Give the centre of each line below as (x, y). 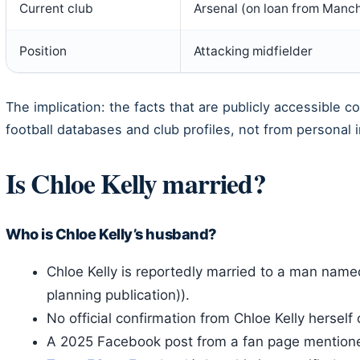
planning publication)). (118, 295)
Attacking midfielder (253, 51)
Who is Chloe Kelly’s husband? (111, 233)
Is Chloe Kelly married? (136, 182)
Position (43, 51)
